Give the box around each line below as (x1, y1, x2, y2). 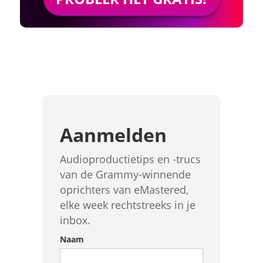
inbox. (59, 213, 90, 227)
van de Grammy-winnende (59, 167, 191, 181)
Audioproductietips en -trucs (59, 152, 201, 166)
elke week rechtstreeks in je (59, 198, 195, 212)
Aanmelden (59, 122, 167, 147)
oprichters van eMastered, (59, 183, 188, 197)
